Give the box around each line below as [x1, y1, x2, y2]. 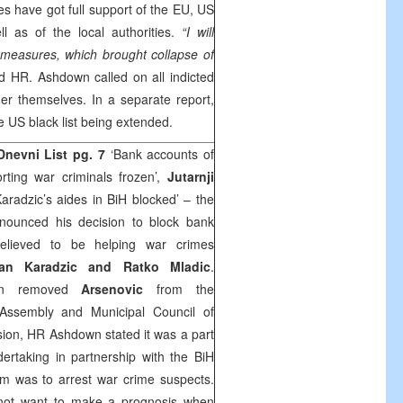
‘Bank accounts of [104, 145, 214, 163]
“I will [182, 22, 214, 40]
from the [143, 280, 215, 298]
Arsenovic [81, 280, 144, 298]
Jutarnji [167, 167, 214, 185]
